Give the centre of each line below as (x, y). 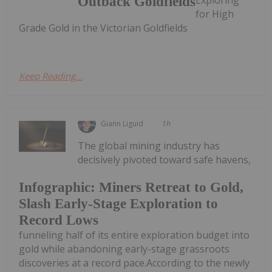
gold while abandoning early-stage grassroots (124, 249)
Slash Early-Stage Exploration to (118, 204)
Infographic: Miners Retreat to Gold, (131, 188)
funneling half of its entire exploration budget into (134, 235)
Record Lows (59, 220)
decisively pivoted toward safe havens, (165, 159)
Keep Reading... (51, 76)
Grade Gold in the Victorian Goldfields (103, 28)
